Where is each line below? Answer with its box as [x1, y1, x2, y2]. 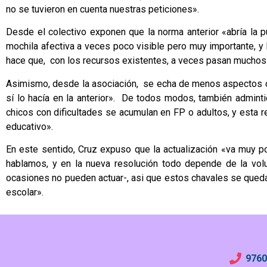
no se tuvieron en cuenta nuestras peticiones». [6, 3, 199, 15]
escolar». [6, 187, 44, 198]
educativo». [6, 120, 53, 132]
